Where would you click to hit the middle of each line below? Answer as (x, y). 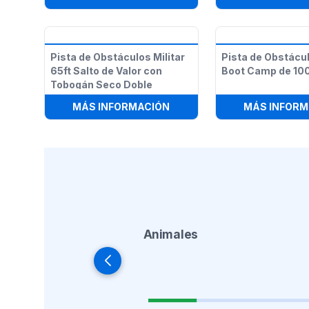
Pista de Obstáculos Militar (118, 57)
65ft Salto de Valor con (106, 71)
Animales (170, 234)
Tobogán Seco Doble (101, 84)
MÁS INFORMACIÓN (121, 107)
